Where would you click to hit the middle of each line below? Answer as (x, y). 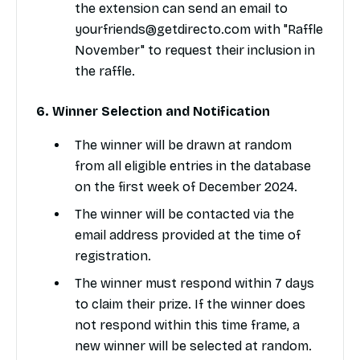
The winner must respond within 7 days (194, 284)
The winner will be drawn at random (183, 145)
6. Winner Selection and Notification (153, 112)
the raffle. (105, 72)
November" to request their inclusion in (195, 51)
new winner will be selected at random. (193, 346)
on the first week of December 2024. (186, 187)
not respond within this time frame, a (187, 325)
